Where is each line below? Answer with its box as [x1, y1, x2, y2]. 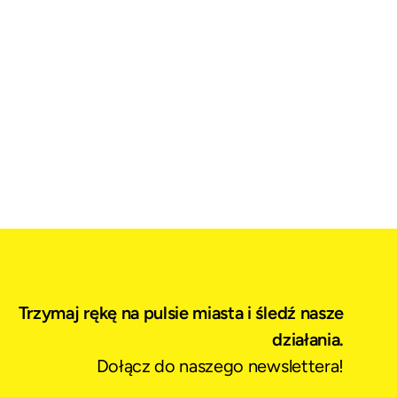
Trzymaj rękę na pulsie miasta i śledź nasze [18, 301, 344, 323]
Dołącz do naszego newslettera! [96, 354, 344, 377]
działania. [272, 328, 344, 350]
